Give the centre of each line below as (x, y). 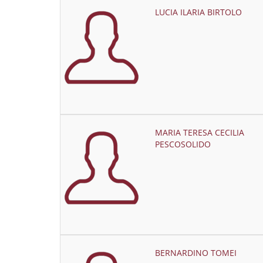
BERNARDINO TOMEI (195, 253)
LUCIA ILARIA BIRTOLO (198, 12)
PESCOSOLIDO (183, 144)
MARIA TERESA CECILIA (199, 132)
